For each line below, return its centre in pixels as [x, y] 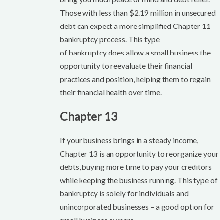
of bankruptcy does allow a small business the [136, 52]
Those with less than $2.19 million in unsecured [138, 13]
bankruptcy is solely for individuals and [124, 194]
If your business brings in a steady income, [129, 141]
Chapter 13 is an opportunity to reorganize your [139, 154]
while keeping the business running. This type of [139, 180]
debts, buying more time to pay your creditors [136, 167]
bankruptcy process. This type [110, 39]
